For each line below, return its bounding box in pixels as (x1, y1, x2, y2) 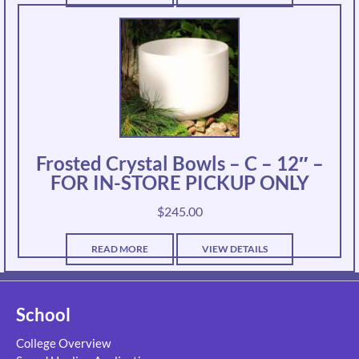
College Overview (16, 336, 111, 351)
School (16, 304, 71, 326)
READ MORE (91, 243, 148, 256)
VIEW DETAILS (202, 243, 268, 256)
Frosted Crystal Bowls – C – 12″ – (35, 151, 324, 175)
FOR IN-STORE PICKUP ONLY (50, 171, 309, 195)
